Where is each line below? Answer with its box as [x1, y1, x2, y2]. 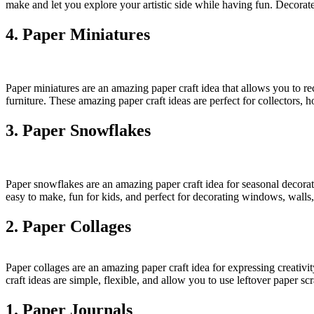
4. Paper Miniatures [6, 25, 150, 44]
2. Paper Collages [6, 217, 131, 235]
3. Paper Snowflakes [6, 121, 151, 140]
